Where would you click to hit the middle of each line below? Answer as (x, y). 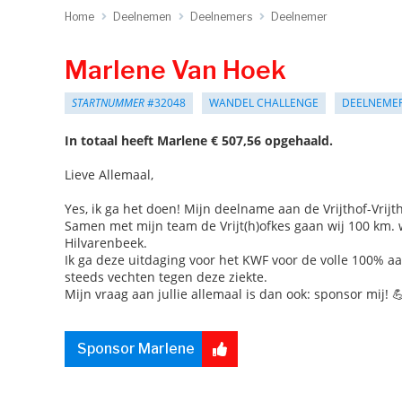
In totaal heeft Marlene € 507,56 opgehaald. (199, 140)
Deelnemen (142, 17)
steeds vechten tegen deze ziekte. (166, 277)
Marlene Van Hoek (175, 70)
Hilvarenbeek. (106, 243)
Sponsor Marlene (136, 349)
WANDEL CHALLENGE (264, 103)
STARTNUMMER (108, 103)
